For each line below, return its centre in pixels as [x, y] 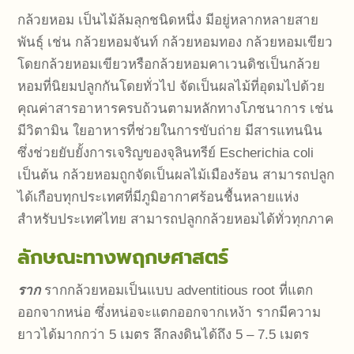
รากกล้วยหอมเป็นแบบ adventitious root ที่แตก [179, 291]
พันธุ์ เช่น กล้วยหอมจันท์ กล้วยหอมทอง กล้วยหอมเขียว [175, 43]
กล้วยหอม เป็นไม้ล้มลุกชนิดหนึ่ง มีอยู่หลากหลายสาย [168, 21]
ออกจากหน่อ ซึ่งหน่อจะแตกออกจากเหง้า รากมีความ [169, 313]
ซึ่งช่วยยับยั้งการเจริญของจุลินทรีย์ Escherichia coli [166, 153]
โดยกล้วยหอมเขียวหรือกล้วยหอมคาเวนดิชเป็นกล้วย [169, 65]
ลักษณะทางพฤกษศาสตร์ [123, 258]
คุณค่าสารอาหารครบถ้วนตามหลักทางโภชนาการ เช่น [176, 109]
